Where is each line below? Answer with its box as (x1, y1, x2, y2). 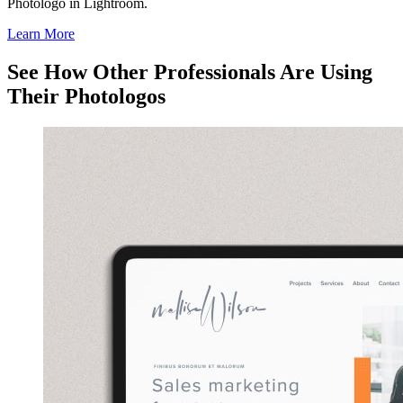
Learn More (7, 26, 75, 42)
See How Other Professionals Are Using (7, 60, 372, 85)
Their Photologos (7, 85, 166, 109)
